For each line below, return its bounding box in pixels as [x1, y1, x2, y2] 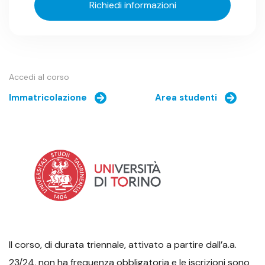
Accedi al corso [9, 71, 69, 82]
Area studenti [154, 91, 217, 104]
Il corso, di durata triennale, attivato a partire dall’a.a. [9, 238, 237, 251]
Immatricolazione [9, 91, 87, 104]
